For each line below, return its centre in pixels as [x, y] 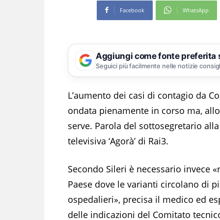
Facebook [132, 10]
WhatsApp [195, 10]
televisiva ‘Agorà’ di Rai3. [118, 141]
